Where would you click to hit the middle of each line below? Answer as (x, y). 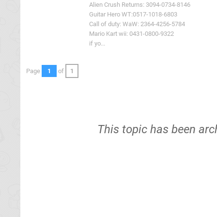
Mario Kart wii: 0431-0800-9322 (132, 34)
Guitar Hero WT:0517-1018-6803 (133, 14)
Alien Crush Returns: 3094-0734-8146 (140, 5)
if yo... (97, 43)
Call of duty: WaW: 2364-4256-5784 (137, 24)
